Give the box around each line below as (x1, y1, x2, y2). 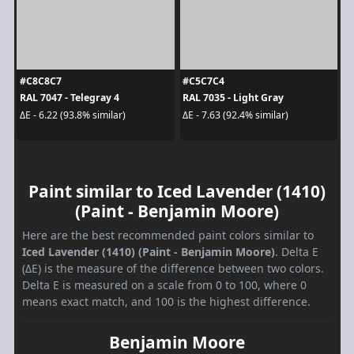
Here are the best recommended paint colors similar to (22, 228, 314, 243)
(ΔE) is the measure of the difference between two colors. (22, 261, 324, 277)
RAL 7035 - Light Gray (183, 91, 284, 105)
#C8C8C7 (19, 74, 62, 88)
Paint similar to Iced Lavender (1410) (28, 180, 326, 203)
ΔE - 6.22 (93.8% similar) (19, 107, 126, 122)
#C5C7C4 (183, 74, 224, 88)
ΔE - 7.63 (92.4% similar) (183, 107, 288, 122)
